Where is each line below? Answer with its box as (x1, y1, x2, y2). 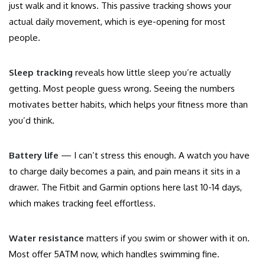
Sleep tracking (9, 67, 73, 79)
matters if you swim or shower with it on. (84, 232, 250, 244)
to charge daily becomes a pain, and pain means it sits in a (9, 166, 240, 177)
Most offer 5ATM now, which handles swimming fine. (9, 248, 219, 260)
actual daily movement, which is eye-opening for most (9, 16, 225, 28)
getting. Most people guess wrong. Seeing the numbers (9, 83, 235, 95)
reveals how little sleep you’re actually (73, 67, 231, 79)
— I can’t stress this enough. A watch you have (59, 150, 250, 161)
